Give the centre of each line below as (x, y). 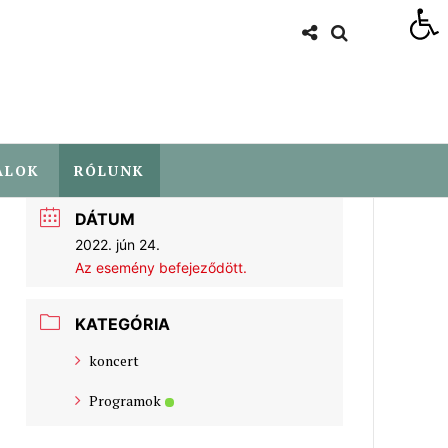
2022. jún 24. (118, 244)
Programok (125, 400)
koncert (114, 360)
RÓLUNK (109, 170)
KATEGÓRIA (123, 324)
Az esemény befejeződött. (161, 267)
